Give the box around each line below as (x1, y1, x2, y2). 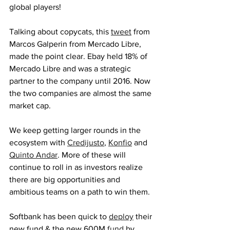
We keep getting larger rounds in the (9, 126, 143, 135)
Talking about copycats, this (9, 27, 111, 36)
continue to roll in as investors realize (9, 163, 145, 171)
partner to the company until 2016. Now (9, 76, 152, 85)
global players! (9, 3, 63, 11)
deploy (109, 212, 133, 221)
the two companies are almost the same (9, 89, 154, 98)
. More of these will (57, 150, 128, 159)
